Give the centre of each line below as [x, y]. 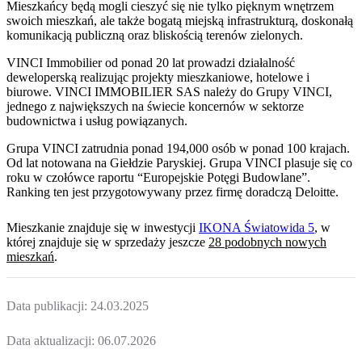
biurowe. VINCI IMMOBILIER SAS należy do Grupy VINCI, [169, 92]
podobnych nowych [274, 242]
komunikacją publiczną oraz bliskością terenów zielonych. [155, 36]
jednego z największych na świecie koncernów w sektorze [155, 107]
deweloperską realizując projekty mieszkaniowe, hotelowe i [158, 78]
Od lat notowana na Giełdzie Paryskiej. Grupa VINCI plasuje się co [179, 163]
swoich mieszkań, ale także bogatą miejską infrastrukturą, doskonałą [180, 21]
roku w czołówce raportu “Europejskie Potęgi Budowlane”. [158, 178]
